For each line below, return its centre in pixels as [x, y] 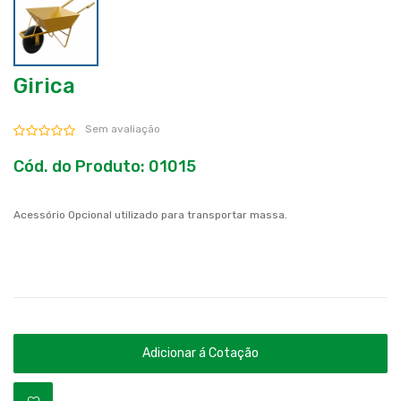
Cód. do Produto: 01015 [105, 166]
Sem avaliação [123, 128]
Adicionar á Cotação [200, 353]
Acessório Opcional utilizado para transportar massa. [150, 214]
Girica [44, 85]
